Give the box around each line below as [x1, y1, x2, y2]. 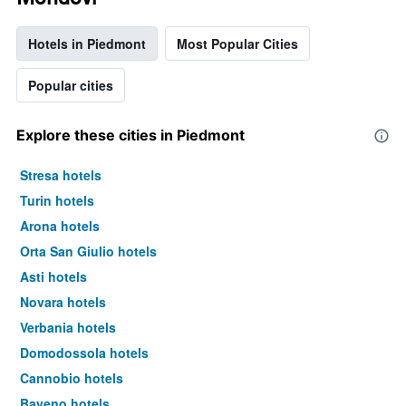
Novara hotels [20, 293, 106, 312]
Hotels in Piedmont [28, 34, 146, 53]
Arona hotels [20, 217, 100, 236]
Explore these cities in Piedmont [16, 126, 245, 145]
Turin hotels [20, 191, 94, 210]
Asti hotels [20, 267, 87, 286]
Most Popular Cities [177, 34, 298, 53]
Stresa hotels [20, 166, 101, 185]
